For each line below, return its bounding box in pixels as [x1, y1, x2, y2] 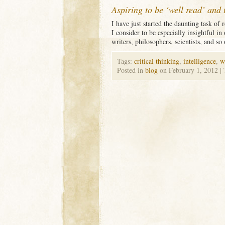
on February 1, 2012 [158, 65, 220, 75]
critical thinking [134, 56, 179, 66]
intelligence [183, 56, 216, 66]
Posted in [117, 65, 145, 75]
